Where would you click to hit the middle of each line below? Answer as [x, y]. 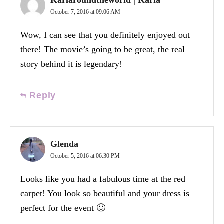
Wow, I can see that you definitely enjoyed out [105, 35]
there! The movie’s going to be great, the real [103, 49]
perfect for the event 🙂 [63, 208]
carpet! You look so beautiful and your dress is [105, 193]
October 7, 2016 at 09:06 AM [85, 12]
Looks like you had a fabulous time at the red [103, 179]
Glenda [64, 144]
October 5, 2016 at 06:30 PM [85, 156]
